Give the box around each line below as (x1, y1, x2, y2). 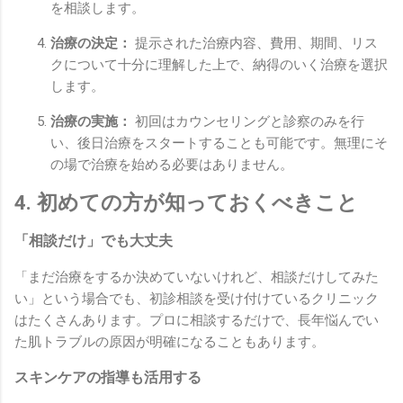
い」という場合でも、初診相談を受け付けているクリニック (14, 290, 379, 307)
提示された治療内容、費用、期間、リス (131, 34, 378, 51)
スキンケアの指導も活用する (14, 368, 201, 386)
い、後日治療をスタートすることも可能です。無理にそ (50, 134, 388, 151)
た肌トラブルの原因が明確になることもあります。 (14, 333, 325, 350)
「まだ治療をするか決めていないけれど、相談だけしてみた (14, 268, 379, 285)
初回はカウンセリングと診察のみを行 (131, 112, 364, 130)
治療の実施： (50, 112, 131, 130)
